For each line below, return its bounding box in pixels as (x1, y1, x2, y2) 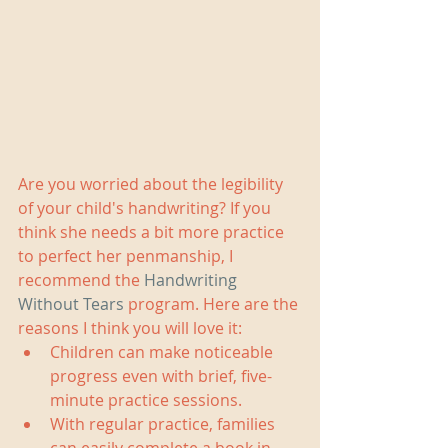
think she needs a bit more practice (18, 221, 288, 244)
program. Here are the (124, 293, 302, 316)
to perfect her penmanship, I (18, 245, 237, 268)
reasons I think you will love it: (18, 317, 246, 340)
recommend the (18, 269, 144, 292)
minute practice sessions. (50, 389, 250, 412)
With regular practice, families (50, 413, 279, 436)
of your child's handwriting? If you (18, 197, 275, 220)
